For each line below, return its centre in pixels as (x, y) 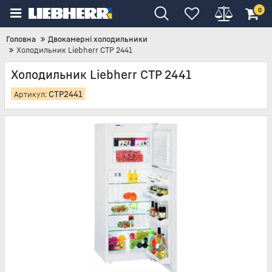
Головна (21, 39)
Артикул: (31, 94)
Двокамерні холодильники (98, 39)
